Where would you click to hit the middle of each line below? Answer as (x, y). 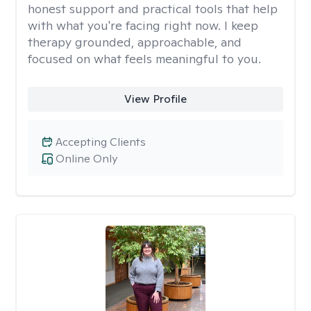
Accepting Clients (101, 142)
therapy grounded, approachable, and (135, 42)
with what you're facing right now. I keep (143, 25)
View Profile (155, 99)
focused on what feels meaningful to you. (144, 59)
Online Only (86, 159)
